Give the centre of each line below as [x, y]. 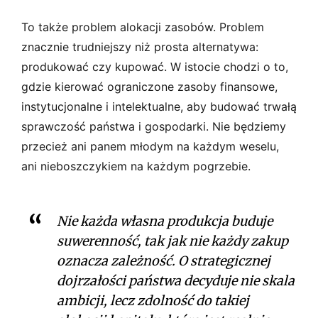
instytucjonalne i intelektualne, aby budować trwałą [159, 106]
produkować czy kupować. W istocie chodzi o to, [155, 66]
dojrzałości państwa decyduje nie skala [176, 280]
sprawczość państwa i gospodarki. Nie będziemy [154, 126]
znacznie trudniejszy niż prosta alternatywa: [140, 46]
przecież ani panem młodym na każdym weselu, [150, 146]
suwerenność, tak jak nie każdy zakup [172, 241]
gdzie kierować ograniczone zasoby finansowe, [149, 86]
